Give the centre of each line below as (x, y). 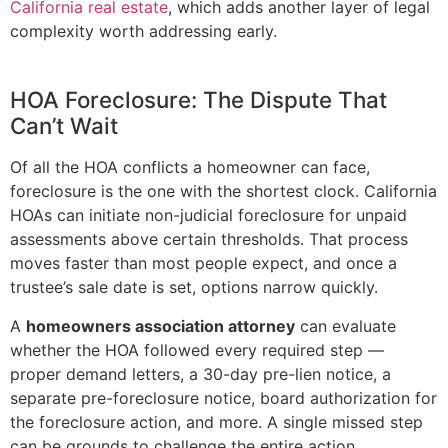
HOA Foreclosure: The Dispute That (198, 100)
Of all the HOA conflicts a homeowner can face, (190, 167)
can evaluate (345, 325)
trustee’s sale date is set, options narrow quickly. (194, 287)
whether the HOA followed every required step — (197, 349)
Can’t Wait (64, 126)
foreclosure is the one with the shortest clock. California (223, 191)
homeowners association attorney (160, 325)
